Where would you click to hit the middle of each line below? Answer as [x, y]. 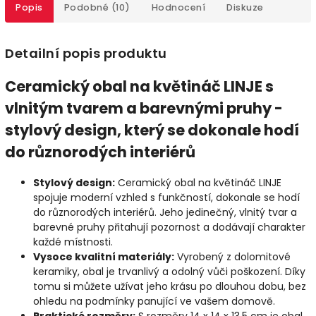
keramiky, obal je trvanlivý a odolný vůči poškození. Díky [169, 271]
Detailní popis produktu [86, 53]
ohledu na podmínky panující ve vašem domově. [154, 301]
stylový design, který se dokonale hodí [152, 130]
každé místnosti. [73, 242]
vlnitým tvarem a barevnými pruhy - [144, 109]
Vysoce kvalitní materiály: [104, 256]
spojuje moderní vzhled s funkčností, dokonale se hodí [166, 197]
